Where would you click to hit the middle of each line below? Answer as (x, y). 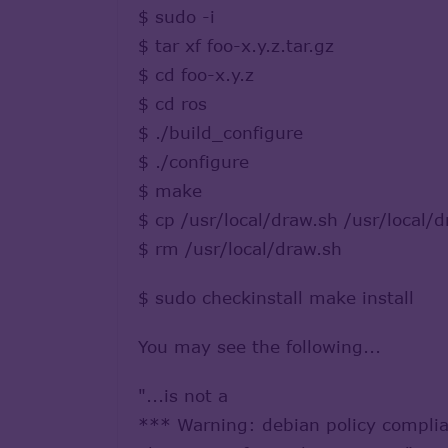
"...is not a (183, 395)
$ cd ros (172, 103)
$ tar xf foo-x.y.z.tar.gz (236, 45)
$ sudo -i (176, 16)
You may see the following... (259, 346)
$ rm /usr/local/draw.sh (240, 248)
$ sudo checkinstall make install (276, 297)
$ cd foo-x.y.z (196, 74)
